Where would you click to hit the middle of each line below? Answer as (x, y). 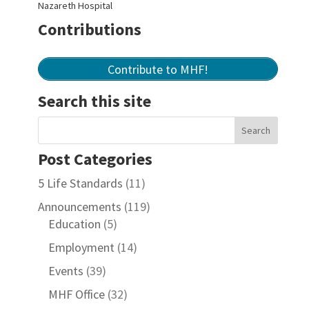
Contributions (89, 29)
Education (74, 224)
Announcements (79, 207)
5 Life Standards (80, 183)
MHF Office (76, 294)
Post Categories (95, 159)
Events (66, 271)
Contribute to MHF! (158, 69)
